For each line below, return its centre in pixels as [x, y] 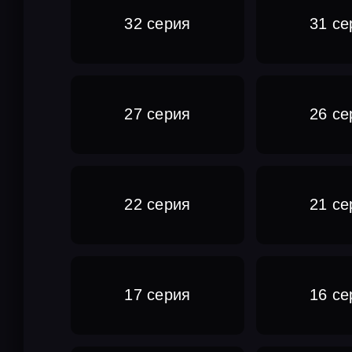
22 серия [158, 204]
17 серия [158, 295]
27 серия [158, 114]
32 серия [158, 24]
